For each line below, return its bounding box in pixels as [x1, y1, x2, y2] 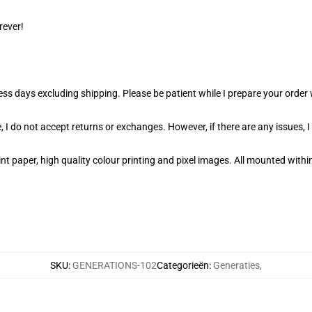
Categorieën [157, 260, 209, 271]
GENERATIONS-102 [72, 260, 157, 271]
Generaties [213, 260, 260, 271]
